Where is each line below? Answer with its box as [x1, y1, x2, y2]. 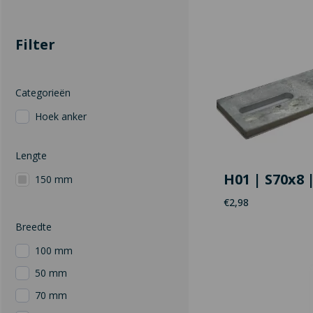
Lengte [15, 149, 47, 162]
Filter [15, 35, 55, 54]
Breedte [15, 220, 52, 233]
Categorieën [15, 86, 71, 99]
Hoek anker [35, 110, 87, 123]
